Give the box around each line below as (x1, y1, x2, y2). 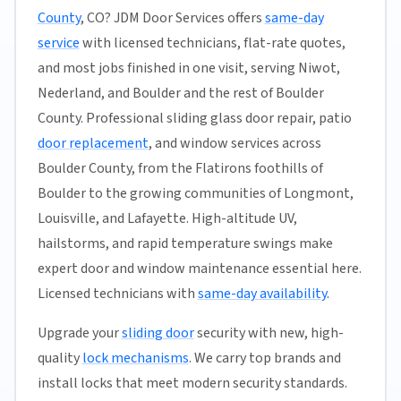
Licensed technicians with (37, 283, 198, 303)
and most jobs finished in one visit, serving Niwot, (37, 57, 340, 78)
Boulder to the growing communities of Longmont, (37, 183, 354, 203)
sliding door (121, 322, 194, 343)
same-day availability (197, 283, 327, 303)
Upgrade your (37, 322, 122, 343)
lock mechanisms (81, 347, 189, 368)
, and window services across (148, 132, 321, 153)
